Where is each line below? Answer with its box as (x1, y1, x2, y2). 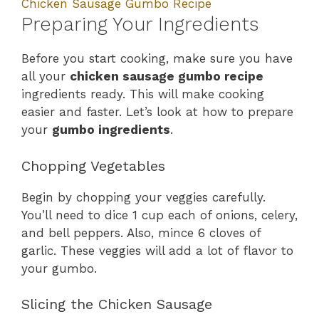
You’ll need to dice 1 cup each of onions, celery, (21, 207, 298, 222)
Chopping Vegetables (21, 157, 165, 174)
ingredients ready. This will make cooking (21, 87, 264, 102)
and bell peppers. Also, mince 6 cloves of (21, 225, 261, 240)
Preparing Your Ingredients (21, 13, 258, 36)
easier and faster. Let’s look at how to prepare (21, 105, 293, 120)
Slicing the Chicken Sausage (21, 296, 212, 313)
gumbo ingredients (52, 122, 170, 137)
